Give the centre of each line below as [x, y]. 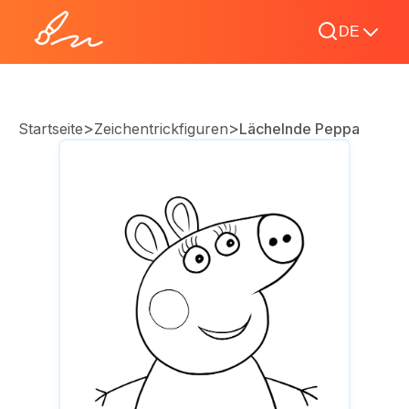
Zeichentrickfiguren [161, 129]
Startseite [51, 129]
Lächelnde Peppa [299, 129]
